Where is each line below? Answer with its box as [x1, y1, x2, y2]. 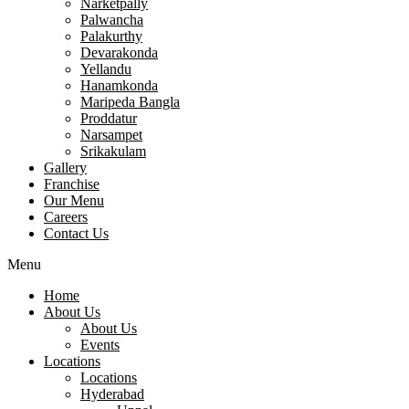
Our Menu [44, 193, 104, 209]
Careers [44, 209, 88, 225]
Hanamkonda [80, 78, 158, 94]
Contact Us [44, 225, 109, 242]
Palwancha [80, 12, 143, 28]
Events [80, 337, 120, 353]
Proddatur [80, 110, 137, 127]
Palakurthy [80, 28, 142, 45]
